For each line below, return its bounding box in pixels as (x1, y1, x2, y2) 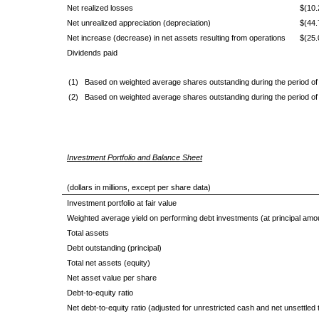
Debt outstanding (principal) (66, 244, 162, 252)
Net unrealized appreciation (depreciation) (66, 19, 211, 27)
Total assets (66, 229, 109, 237)
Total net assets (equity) (66, 258, 150, 267)
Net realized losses (66, 4, 133, 12)
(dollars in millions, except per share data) (66, 183, 211, 192)
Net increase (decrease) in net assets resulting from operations (66, 33, 286, 42)
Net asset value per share (66, 273, 157, 282)
